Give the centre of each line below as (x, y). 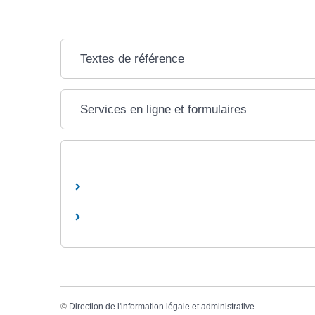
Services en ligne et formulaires (163, 110)
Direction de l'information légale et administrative (162, 306)
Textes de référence (132, 59)
